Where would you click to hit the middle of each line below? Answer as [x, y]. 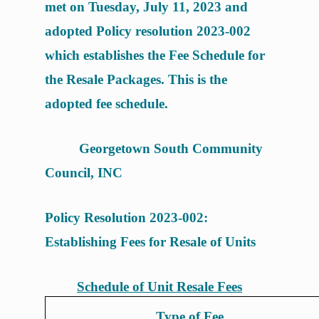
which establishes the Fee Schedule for [155, 55]
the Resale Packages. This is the [136, 79]
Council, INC [83, 172]
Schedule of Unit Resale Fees [159, 286]
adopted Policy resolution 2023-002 [147, 31]
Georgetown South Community [171, 148]
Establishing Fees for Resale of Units [150, 241]
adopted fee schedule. [106, 103]
